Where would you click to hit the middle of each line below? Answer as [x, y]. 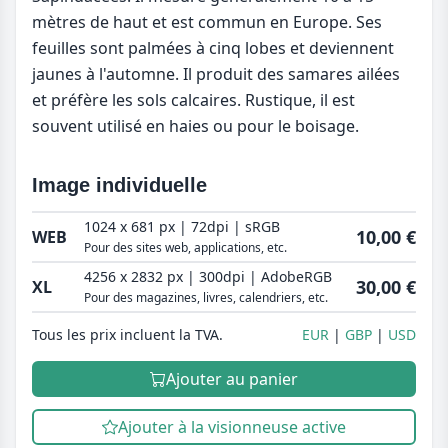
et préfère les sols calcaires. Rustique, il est [193, 100]
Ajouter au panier [232, 379]
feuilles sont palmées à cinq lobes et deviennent [213, 48]
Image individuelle [119, 185]
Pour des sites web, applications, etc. [185, 248]
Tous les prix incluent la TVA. [127, 335]
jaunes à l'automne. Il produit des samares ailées [216, 74]
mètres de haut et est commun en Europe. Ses [207, 22]
